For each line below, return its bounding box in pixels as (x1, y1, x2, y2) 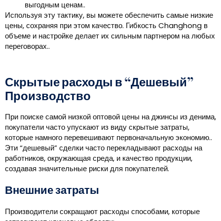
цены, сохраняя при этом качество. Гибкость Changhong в (5, 20, 208, 31)
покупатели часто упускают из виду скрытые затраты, (5, 122, 189, 133)
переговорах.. (5, 41, 50, 52)
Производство (5, 89, 91, 105)
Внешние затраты (5, 184, 99, 198)
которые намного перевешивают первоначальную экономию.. (5, 132, 212, 143)
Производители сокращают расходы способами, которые (5, 206, 200, 217)
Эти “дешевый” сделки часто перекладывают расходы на (5, 143, 202, 153)
